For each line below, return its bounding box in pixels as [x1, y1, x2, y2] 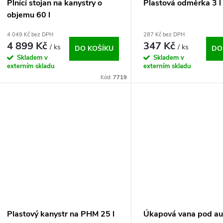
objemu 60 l [7, 9, 50, 20]
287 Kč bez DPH [143, 30, 185, 38]
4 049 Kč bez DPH [7, 30, 53, 38]
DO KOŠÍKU [75, 43, 114, 53]
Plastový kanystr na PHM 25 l [7, 209, 114, 220]
